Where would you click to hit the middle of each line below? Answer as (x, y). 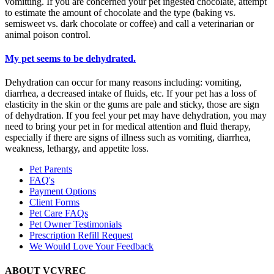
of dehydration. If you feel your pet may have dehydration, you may (136, 116)
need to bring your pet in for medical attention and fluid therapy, (128, 127)
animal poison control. (48, 34)
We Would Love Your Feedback (91, 246)
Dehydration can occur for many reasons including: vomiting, (123, 83)
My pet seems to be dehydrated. (70, 59)
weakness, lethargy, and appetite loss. (77, 149)
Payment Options (63, 191)
